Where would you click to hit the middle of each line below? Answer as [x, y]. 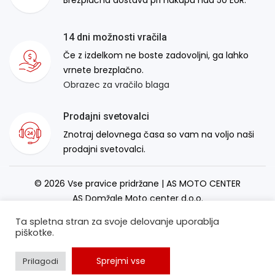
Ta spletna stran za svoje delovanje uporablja [117, 222]
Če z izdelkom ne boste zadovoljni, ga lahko [156, 55]
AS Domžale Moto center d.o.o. [137, 198]
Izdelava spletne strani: [126, 213]
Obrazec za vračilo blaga [116, 84]
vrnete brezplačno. [103, 70]
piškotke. [35, 233]
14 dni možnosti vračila [115, 37]
